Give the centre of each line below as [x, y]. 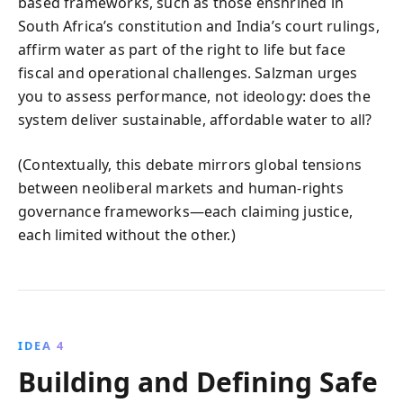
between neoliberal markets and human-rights [181, 188]
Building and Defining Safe [198, 382]
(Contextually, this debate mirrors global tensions [190, 165]
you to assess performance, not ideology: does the [194, 96]
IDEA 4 [41, 345]
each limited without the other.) [127, 235]
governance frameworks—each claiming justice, [185, 211]
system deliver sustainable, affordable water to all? [195, 120]
